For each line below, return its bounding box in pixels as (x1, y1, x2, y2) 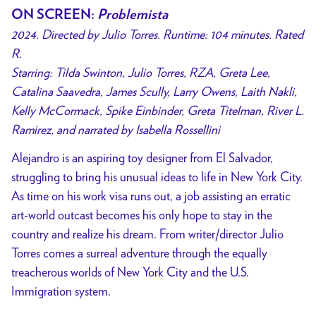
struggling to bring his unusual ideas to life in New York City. (11, 169, 303, 185)
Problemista (97, 7, 168, 22)
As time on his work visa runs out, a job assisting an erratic (11, 188, 291, 204)
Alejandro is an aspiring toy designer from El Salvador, (11, 150, 273, 166)
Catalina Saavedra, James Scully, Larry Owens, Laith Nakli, (11, 83, 297, 99)
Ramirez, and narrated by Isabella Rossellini (11, 121, 220, 137)
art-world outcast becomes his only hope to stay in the (11, 207, 272, 223)
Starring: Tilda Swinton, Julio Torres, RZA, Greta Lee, (11, 64, 270, 80)
